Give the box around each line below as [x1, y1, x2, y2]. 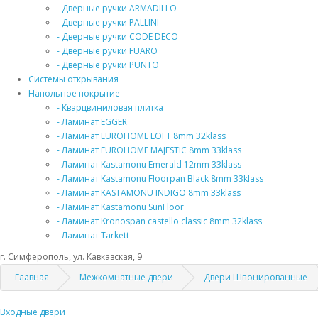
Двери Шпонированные [204, 270, 307, 283]
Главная [15, 270, 49, 283]
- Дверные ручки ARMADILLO [57, 1, 177, 14]
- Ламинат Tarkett [57, 229, 129, 241]
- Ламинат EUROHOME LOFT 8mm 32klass [57, 129, 226, 142]
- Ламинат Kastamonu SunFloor [57, 200, 184, 213]
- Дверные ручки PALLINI [57, 16, 159, 28]
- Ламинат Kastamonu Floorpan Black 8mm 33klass [57, 172, 263, 185]
